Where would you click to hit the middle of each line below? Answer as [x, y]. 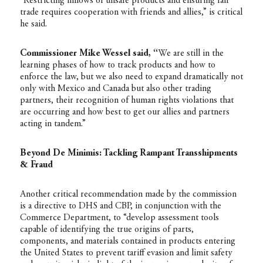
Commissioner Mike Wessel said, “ [89, 53]
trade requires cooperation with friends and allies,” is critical [131, 12]
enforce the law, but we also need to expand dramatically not [131, 77]
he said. [33, 24]
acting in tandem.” [53, 124]
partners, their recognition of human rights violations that [127, 100]
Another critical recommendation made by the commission [128, 194]
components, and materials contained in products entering [127, 241]
